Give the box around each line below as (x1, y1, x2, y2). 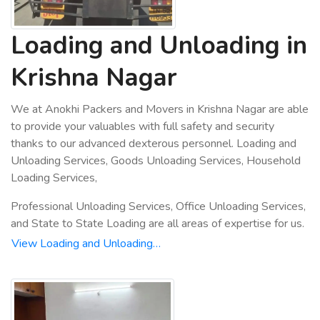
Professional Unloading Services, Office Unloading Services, (11, 199, 306, 214)
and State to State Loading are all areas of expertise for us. (11, 216, 304, 231)
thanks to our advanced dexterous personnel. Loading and (11, 136, 296, 151)
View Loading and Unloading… (11, 236, 161, 251)
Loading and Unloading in (11, 29, 307, 62)
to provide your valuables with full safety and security (11, 119, 274, 134)
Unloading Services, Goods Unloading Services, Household (11, 153, 301, 169)
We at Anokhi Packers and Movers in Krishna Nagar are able (11, 101, 309, 117)
